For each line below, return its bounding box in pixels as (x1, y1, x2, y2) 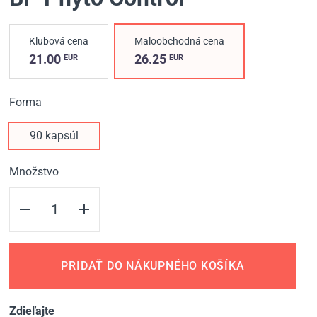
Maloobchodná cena (134, 35, 225, 47)
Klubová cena (29, 35, 89, 47)
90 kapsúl (30, 129, 79, 143)
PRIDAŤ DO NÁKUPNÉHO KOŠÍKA (61, 259, 245, 273)
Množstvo (9, 165, 59, 179)
